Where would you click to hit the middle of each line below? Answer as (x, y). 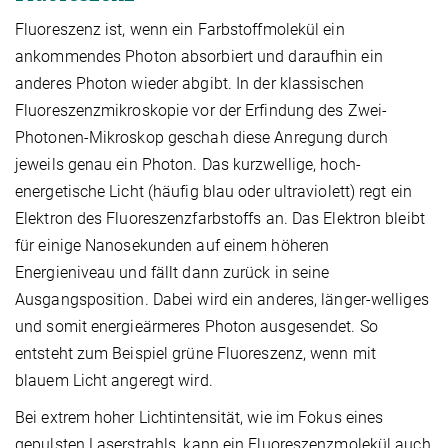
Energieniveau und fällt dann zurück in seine (172, 273)
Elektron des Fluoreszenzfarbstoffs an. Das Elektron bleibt (220, 219)
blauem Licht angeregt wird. (114, 381)
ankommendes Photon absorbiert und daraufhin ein (199, 57)
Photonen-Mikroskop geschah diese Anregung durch (201, 138)
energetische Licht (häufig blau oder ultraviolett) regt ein (213, 192)
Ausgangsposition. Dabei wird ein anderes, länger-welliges (222, 300)
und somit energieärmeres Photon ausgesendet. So (196, 327)
